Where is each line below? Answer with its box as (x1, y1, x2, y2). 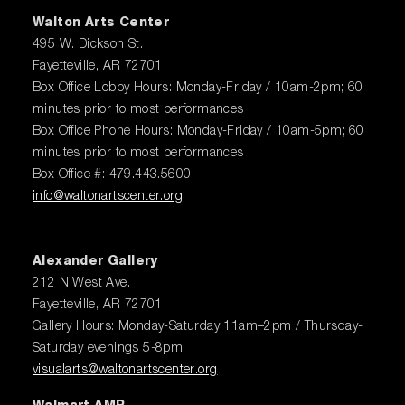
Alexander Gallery (33, 255, 158, 268)
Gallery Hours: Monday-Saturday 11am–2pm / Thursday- (33, 320, 363, 334)
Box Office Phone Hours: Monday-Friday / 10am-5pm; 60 (33, 125, 364, 138)
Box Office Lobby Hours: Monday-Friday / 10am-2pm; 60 (33, 81, 363, 95)
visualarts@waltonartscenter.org (33, 363, 218, 377)
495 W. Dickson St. (33, 38, 144, 52)
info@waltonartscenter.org (33, 190, 183, 203)
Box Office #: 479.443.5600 (33, 168, 192, 182)
